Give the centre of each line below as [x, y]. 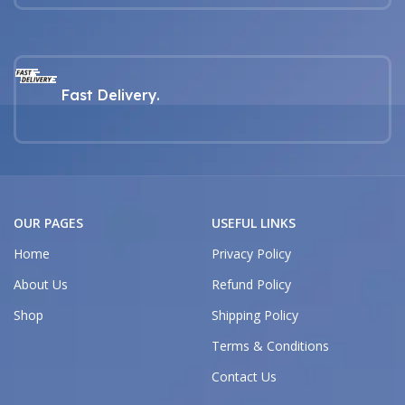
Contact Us [244, 377]
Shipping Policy [254, 315]
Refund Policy [251, 284]
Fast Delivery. [111, 95]
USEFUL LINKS [253, 223]
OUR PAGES [48, 223]
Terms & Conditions [270, 346]
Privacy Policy [251, 254]
